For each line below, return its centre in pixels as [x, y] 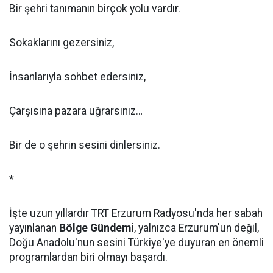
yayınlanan [34, 228]
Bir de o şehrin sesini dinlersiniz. [85, 145]
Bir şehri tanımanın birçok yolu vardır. [95, 9]
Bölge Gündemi [97, 228]
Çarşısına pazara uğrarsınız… [76, 111]
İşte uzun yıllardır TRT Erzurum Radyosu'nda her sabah [136, 213]
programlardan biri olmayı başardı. [88, 257]
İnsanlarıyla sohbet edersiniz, [77, 77]
